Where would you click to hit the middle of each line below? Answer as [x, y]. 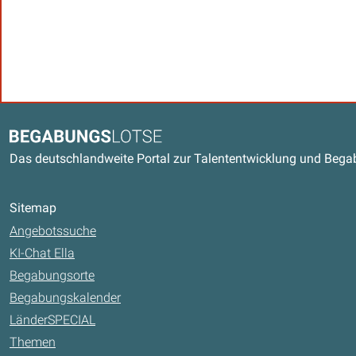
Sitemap [33, 208]
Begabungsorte [52, 276]
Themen [33, 342]
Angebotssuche [53, 231]
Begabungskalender [65, 298]
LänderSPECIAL [52, 320]
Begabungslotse [54, 137]
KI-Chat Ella [42, 253]
